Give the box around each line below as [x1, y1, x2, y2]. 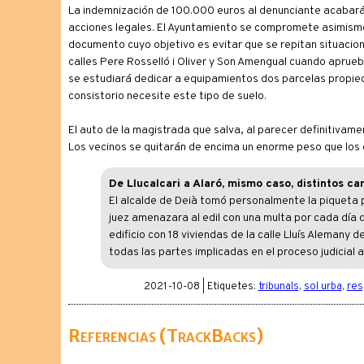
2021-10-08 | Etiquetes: [143, 280, 258, 293]
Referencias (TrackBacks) [67, 325, 264, 347]
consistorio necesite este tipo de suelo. [67, 89, 266, 103]
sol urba [303, 280, 342, 293]
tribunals [258, 280, 299, 293]
